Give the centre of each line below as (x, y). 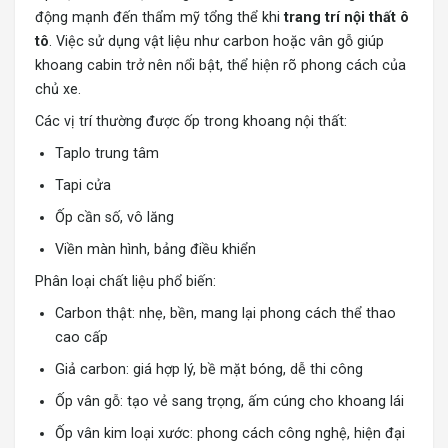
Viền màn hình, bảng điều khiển (155, 250)
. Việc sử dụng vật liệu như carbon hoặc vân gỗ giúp (216, 42)
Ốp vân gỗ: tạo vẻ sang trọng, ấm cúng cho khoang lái (229, 402)
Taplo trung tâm (107, 154)
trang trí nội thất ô (346, 18)
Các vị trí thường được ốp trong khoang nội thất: (191, 122)
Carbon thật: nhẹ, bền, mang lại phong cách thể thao (225, 314)
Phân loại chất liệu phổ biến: (125, 282)
